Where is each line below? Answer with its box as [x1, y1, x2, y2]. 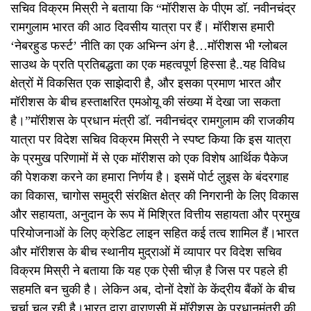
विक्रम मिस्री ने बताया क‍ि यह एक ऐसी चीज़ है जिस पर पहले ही [10, 263, 287, 278]
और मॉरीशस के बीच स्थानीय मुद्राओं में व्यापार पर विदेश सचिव [10, 244, 282, 259]
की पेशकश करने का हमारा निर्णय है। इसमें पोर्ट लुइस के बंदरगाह [10, 169, 289, 184]
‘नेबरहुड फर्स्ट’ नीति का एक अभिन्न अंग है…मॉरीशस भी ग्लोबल [10, 38, 287, 53]
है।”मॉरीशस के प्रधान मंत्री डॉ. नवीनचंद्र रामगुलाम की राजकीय [10, 113, 294, 128]
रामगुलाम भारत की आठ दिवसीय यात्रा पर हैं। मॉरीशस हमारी [10, 19, 274, 34]
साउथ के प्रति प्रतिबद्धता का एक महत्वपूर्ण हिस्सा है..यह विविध [10, 57, 285, 72]
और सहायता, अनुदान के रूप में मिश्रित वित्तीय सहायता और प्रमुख [10, 207, 300, 221]
